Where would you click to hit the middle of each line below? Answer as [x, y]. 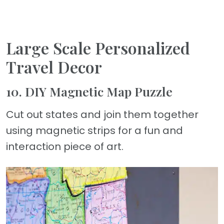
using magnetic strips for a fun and [94, 130]
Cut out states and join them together [102, 114]
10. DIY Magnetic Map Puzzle [89, 91]
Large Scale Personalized [98, 47]
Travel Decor [54, 66]
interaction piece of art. [65, 146]
